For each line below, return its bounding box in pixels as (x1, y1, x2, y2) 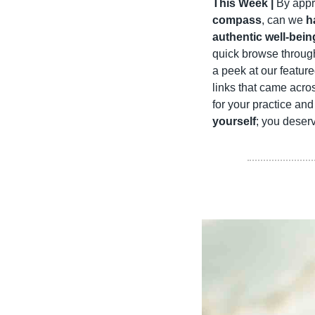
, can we (262, 14, 306, 27)
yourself (212, 115, 256, 128)
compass (212, 14, 262, 27)
